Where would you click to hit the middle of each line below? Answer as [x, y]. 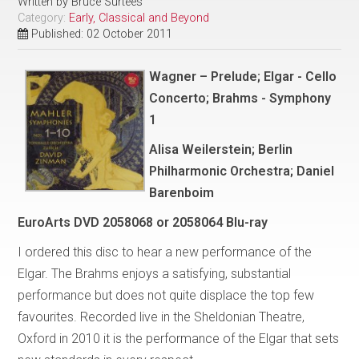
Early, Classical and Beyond [139, 18]
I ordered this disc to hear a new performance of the [165, 252]
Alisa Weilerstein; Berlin [221, 150]
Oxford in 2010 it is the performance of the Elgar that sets [179, 339]
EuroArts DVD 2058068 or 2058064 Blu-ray [143, 223]
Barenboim [182, 193]
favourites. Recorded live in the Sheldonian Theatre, [161, 317]
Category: [44, 18]
